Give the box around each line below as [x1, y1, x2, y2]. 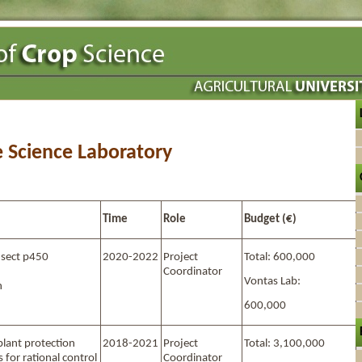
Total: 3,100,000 [244, 337, 325, 350]
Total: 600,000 [244, 250, 315, 263]
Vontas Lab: [244, 275, 301, 288]
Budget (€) [244, 213, 297, 225]
